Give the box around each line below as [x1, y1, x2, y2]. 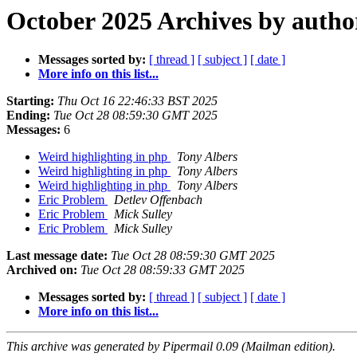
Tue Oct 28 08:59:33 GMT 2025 [80, 263, 245, 277]
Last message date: [6, 249, 108, 263]
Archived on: [6, 263, 77, 277]
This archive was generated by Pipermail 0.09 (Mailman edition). [6, 339, 335, 354]
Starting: [6, 94, 54, 108]
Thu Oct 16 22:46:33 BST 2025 [57, 94, 218, 108]
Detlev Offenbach [114, 193, 202, 207]
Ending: [6, 108, 50, 123]
